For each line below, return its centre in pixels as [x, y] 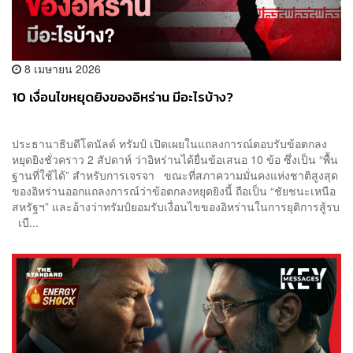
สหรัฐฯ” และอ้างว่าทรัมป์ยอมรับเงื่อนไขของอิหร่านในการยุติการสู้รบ [176, 207]
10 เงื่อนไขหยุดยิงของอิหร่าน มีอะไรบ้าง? [123, 98]
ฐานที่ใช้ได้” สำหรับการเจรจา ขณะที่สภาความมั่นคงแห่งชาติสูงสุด [175, 175]
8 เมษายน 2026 [61, 69]
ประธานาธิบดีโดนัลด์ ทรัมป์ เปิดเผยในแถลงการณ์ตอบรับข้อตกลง [169, 144]
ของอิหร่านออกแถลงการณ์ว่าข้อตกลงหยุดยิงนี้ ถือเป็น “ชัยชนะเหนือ [174, 191]
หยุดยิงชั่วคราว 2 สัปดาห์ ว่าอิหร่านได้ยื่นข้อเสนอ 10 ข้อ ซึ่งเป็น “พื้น [175, 160]
